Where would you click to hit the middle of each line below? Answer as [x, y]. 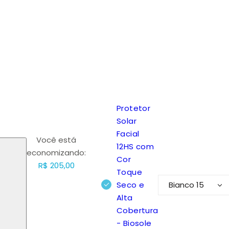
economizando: [56, 153]
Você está [56, 140]
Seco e [131, 185]
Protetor [133, 108]
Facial [128, 134]
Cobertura [138, 211]
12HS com [135, 147]
